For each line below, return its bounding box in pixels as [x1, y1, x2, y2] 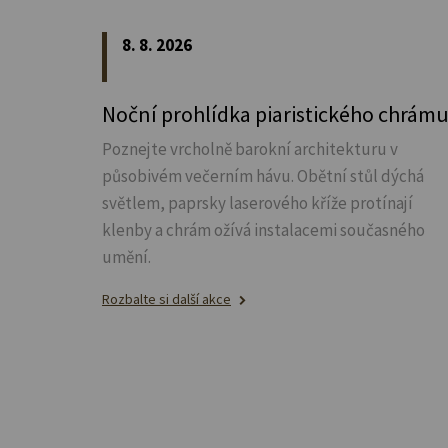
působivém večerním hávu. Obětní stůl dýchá [102, 164, 424, 187]
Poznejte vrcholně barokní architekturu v [102, 137, 398, 160]
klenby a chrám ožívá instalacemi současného [102, 218, 425, 241]
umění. [102, 245, 151, 268]
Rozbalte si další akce [102, 289, 231, 308]
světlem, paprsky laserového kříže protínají [102, 191, 413, 214]
